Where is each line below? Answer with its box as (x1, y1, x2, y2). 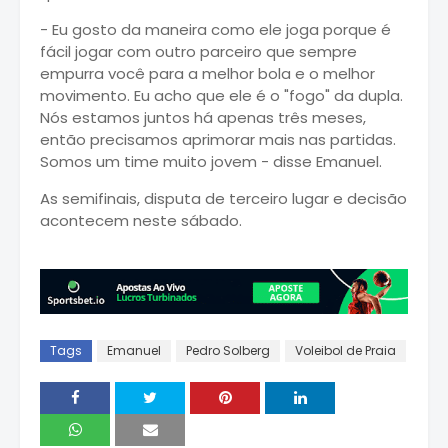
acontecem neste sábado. (40, 209, 242, 231)
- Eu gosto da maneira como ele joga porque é (40, 18, 391, 40)
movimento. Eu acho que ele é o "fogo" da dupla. (40, 84, 403, 106)
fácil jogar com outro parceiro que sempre (40, 40, 357, 62)
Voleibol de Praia (295, 342, 396, 360)
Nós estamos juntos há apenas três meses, (40, 106, 366, 128)
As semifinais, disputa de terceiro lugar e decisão (40, 187, 407, 209)
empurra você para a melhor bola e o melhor (40, 62, 375, 84)
